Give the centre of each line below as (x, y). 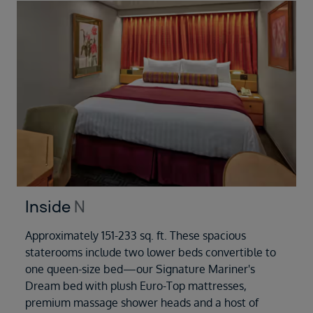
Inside (50, 207)
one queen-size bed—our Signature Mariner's (140, 269)
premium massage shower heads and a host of (142, 303)
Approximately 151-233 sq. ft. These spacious (136, 236)
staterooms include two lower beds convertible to (151, 253)
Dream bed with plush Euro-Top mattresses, (136, 286)
